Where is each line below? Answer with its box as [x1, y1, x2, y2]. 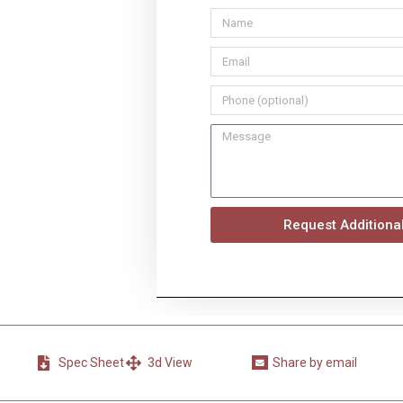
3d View [147, 355, 193, 371]
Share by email [273, 355, 358, 371]
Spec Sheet [58, 355, 124, 371]
